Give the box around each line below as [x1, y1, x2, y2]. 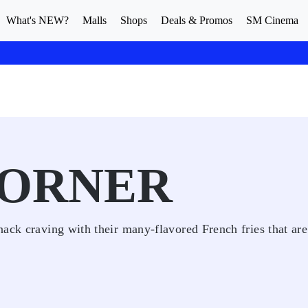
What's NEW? [6, 14, 69, 26]
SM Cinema [246, 14, 298, 26]
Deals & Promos [161, 14, 232, 26]
